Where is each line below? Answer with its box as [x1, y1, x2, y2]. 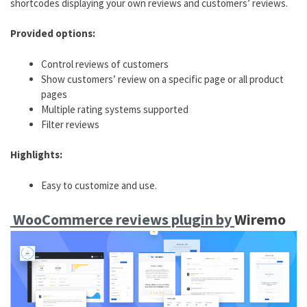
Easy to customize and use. [41, 178, 157, 192]
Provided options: [10, 27, 95, 40]
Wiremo [234, 210, 286, 230]
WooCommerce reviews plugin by [10, 210, 234, 230]
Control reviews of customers [41, 57, 169, 71]
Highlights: [10, 148, 62, 162]
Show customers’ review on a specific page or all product [41, 72, 284, 86]
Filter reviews [41, 117, 99, 131]
